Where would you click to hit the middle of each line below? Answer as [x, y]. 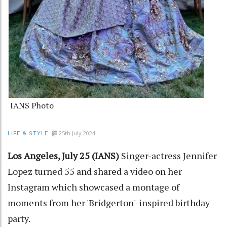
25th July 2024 [77, 133]
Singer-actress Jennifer [169, 156]
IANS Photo [32, 106]
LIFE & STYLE [28, 134]
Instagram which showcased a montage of [93, 187]
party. [19, 219]
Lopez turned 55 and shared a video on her [95, 172]
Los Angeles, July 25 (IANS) [64, 156]
